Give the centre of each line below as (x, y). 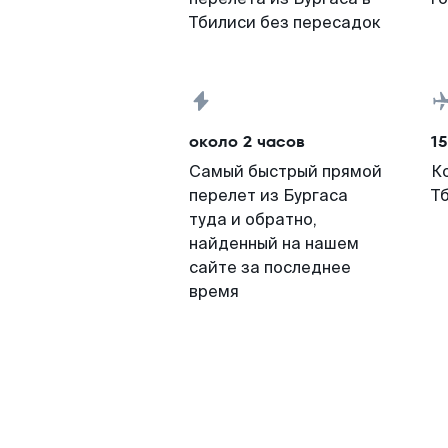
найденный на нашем (274, 243)
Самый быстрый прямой (285, 171)
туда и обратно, (253, 219)
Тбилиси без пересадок (285, 22)
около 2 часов (247, 141)
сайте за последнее (270, 267)
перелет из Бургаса (268, 195)
